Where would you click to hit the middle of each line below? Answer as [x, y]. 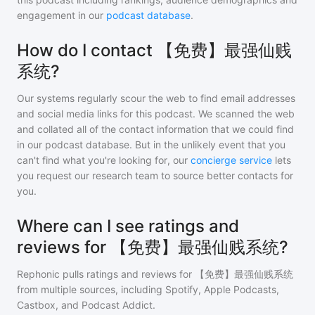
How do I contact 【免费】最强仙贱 [154, 50]
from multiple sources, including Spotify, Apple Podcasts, [148, 289]
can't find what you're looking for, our [102, 160]
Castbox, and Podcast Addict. [86, 305]
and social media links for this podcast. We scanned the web [156, 114]
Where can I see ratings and [128, 226]
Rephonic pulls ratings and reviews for [106, 274]
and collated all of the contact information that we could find [155, 129]
